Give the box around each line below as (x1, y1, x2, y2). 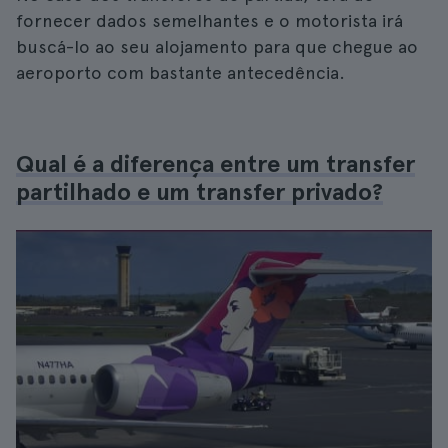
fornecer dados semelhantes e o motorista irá (16, 10, 403, 31)
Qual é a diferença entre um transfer (16, 149, 415, 178)
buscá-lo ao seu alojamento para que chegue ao (16, 36, 418, 57)
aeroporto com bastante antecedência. (16, 62, 345, 83)
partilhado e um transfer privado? (16, 177, 383, 206)
